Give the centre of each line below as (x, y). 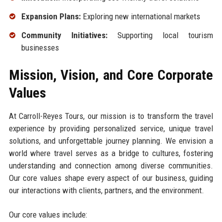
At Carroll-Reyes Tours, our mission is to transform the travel (111, 116)
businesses (40, 47)
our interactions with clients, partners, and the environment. (106, 190)
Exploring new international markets (140, 17)
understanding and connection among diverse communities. (111, 165)
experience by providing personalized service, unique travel (111, 128)
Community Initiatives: (64, 35)
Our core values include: (48, 214)
